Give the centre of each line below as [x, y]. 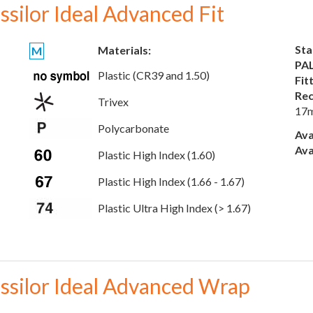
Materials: [124, 50]
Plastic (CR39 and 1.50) [154, 75]
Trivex [113, 102]
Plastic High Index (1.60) [156, 155]
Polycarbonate [133, 128]
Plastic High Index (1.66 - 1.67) [171, 181]
